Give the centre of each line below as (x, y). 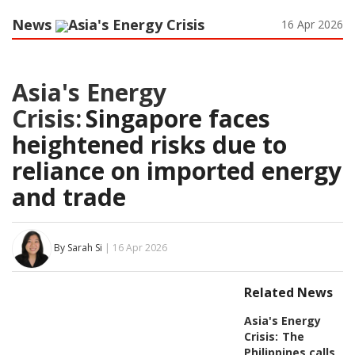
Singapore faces (178, 118)
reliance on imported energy (177, 170)
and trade (69, 197)
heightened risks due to (149, 144)
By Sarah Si (78, 248)
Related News (288, 292)
